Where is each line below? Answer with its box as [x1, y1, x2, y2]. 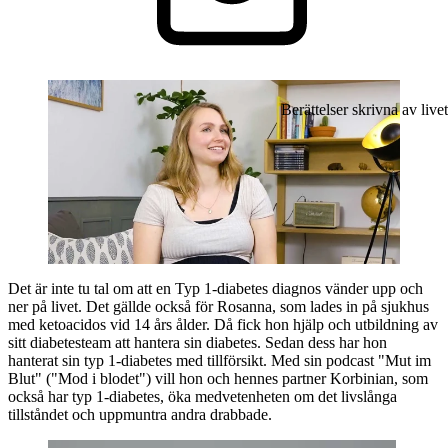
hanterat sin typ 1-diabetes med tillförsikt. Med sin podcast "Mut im [8, 351, 431, 369]
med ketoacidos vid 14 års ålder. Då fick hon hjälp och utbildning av [8, 315, 438, 333]
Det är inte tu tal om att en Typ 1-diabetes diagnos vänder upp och [8, 279, 423, 297]
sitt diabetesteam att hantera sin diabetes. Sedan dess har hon [8, 333, 387, 351]
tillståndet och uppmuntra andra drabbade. [8, 405, 272, 423]
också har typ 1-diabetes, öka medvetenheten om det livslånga [8, 387, 397, 405]
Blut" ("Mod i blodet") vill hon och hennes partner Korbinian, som [8, 369, 428, 387]
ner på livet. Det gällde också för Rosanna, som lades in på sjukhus [8, 297, 429, 315]
